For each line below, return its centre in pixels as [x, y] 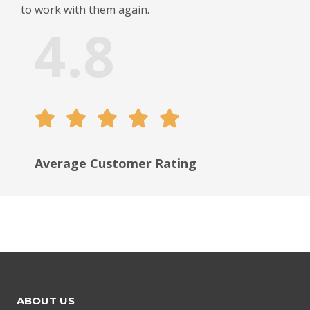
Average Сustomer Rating [116, 163]
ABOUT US [46, 300]
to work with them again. [85, 10]
